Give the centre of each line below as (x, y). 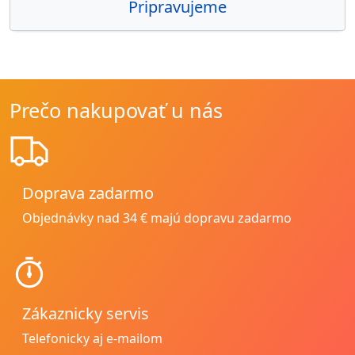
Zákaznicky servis (86, 314)
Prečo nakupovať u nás (116, 110)
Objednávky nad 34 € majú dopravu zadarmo (157, 218)
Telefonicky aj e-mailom (92, 339)
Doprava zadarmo (88, 193)
